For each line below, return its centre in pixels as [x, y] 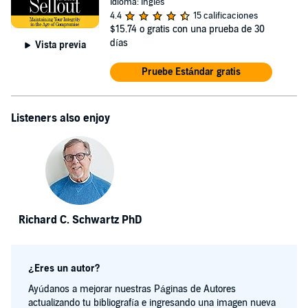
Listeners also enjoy [60, 118]
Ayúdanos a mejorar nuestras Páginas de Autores [132, 289]
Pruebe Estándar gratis [191, 72]
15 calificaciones [225, 16]
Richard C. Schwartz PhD [80, 220]
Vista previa [60, 45]
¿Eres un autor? [64, 268]
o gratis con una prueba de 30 [202, 29]
